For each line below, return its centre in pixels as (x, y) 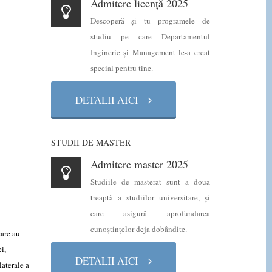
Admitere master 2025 (139, 164)
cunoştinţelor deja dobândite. (138, 229)
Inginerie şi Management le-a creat (150, 52)
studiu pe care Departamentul (150, 36)
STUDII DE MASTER (90, 142)
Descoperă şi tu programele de (150, 21)
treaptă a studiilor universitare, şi (150, 197)
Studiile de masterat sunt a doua (150, 182)
